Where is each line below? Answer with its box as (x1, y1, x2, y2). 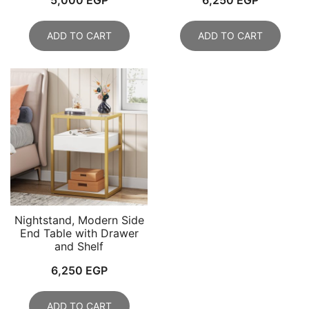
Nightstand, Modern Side (14, 212, 144, 227)
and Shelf (54, 239, 103, 253)
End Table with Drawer (19, 226, 139, 240)
